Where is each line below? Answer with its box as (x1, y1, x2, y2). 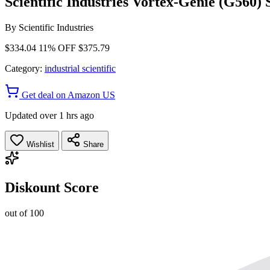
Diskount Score (5, 179, 99, 195)
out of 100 (5, 207, 44, 218)
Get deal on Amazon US (19, 89, 115, 100)
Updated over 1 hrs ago (5, 110, 94, 121)
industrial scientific (45, 63, 116, 74)
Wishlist (24, 139, 54, 149)
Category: (5, 63, 42, 74)
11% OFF (39, 42, 76, 53)
